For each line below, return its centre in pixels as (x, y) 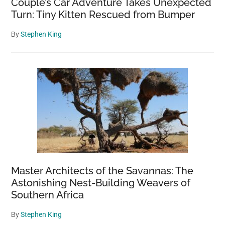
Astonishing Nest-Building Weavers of (101, 183)
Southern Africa (48, 195)
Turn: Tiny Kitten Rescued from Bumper (103, 14)
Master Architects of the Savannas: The (102, 171)
